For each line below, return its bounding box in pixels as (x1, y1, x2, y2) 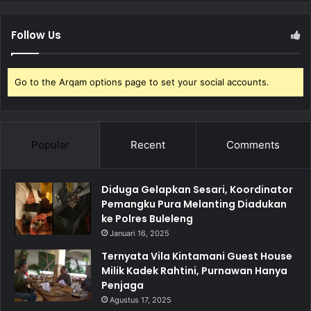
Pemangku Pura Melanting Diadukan (101, 197, 287, 212)
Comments (226, 138, 280, 152)
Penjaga (101, 278, 144, 293)
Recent (130, 138, 165, 152)
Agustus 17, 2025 (110, 295, 171, 305)
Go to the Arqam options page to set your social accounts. (15, 76, 269, 88)
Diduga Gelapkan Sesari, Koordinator (101, 183, 293, 197)
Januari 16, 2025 (110, 228, 169, 239)
